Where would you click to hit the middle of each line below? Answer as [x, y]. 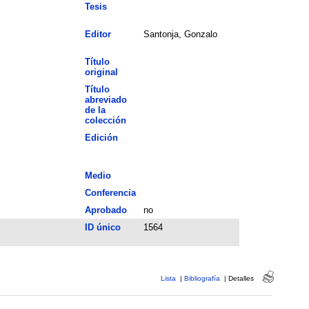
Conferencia [110, 192]
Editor [98, 34]
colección [105, 120]
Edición [101, 137]
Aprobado [106, 210]
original [101, 72]
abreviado [106, 99]
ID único [102, 227]
